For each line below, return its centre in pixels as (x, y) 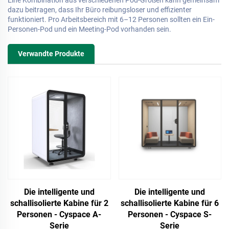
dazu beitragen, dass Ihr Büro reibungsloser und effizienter (100, 9)
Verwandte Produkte (51, 53)
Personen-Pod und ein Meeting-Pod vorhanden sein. (89, 29)
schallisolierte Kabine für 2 (59, 203)
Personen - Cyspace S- (170, 215)
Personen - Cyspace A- (59, 215)
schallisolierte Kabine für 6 (170, 203)
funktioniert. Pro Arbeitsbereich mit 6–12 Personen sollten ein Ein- (111, 19)
